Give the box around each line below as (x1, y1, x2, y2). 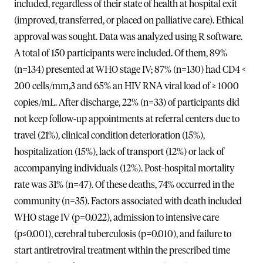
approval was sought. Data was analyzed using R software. (14, 32, 242, 42)
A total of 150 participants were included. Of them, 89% (14, 48, 227, 58)
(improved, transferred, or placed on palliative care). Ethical (14, 15, 244, 25)
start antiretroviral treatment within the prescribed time (14, 245, 230, 255)
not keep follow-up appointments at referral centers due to (14, 114, 240, 124)
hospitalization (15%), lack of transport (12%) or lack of (14, 147, 224, 157)
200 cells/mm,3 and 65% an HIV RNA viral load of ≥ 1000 (14, 81, 239, 91)
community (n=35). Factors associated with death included (14, 196, 242, 206)
